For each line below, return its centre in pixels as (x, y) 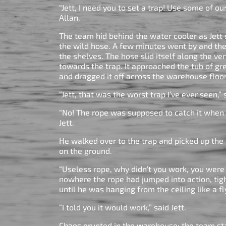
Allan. (72, 17)
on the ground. (88, 150)
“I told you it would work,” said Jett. (125, 207)
